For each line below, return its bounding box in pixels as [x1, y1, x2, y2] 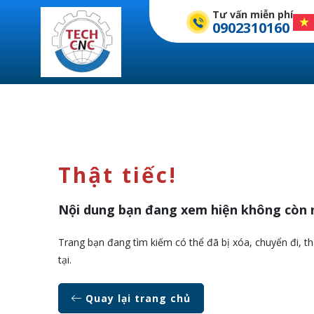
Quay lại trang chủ [82, 291, 191, 305]
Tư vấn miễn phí [212, 8, 293, 21]
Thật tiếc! [58, 161, 177, 189]
